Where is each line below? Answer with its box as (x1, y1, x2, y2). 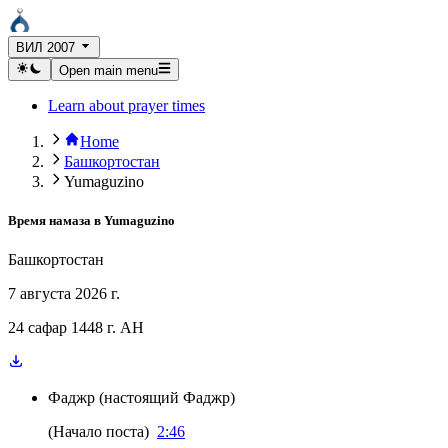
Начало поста (53, 423, 144, 440)
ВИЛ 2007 (16, 40, 75, 56)
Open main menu (58, 62, 158, 78)
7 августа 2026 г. (8, 285, 120, 302)
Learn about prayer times (48, 96, 205, 114)
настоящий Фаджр (104, 389, 230, 406)
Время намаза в (8, 212, 101, 228)
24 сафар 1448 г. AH (8, 319, 144, 336)
